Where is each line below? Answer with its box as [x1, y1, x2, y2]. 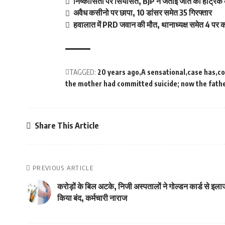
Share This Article [35, 121, 99, 131]
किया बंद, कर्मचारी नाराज [57, 192, 127, 203]
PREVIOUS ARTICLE [33, 163, 93, 172]
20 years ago [97, 67, 139, 76]
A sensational [141, 67, 185, 76]
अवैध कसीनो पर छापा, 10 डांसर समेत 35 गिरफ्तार [73, 8, 212, 18]
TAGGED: [69, 67, 96, 76]
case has [187, 67, 215, 76]
